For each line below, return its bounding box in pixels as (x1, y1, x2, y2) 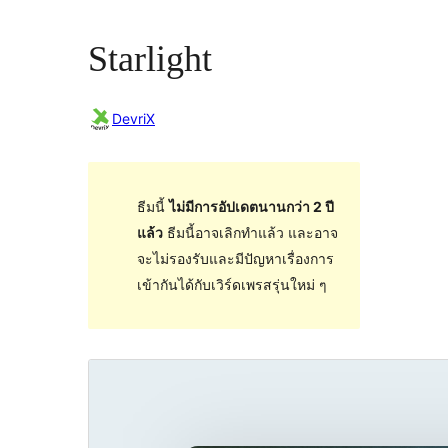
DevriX (112, 110, 155, 128)
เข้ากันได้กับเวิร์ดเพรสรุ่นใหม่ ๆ (136, 275, 327, 293)
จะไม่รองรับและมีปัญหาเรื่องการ (136, 249, 334, 267)
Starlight (88, 39, 212, 80)
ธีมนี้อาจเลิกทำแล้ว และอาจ (162, 223, 338, 241)
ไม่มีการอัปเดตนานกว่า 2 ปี (168, 197, 334, 215)
